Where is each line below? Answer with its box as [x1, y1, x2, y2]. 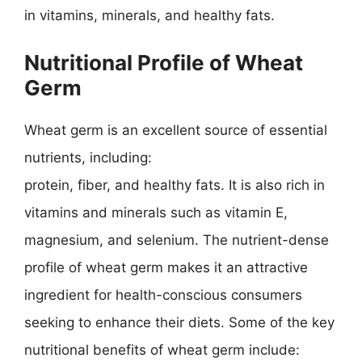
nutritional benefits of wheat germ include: [24, 341, 300, 358]
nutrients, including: [24, 149, 152, 166]
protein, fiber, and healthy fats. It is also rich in [24, 176, 325, 193]
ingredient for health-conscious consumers [24, 286, 302, 303]
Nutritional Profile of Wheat [24, 49, 303, 75]
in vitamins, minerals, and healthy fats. [24, 7, 275, 23]
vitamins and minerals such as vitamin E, [24, 204, 288, 221]
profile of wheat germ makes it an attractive [24, 259, 308, 276]
